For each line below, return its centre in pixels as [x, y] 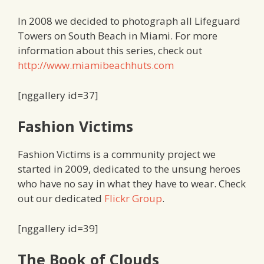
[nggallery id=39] [58, 228]
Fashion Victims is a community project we [117, 154]
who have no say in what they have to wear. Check [132, 184]
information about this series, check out [110, 51]
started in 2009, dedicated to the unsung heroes [129, 169]
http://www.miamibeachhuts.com [96, 65]
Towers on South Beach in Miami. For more [118, 36]
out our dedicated [61, 199]
